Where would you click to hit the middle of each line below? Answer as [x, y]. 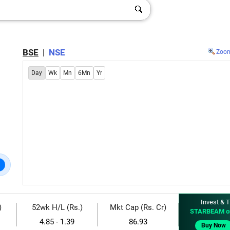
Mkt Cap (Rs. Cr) [138, 207]
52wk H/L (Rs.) [57, 207]
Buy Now [214, 225]
